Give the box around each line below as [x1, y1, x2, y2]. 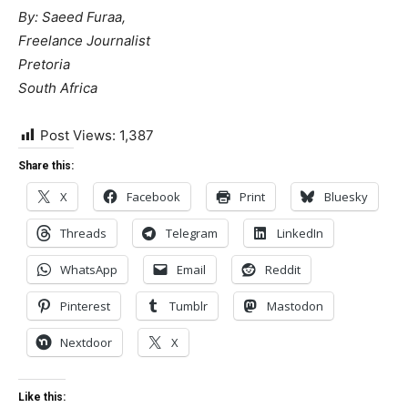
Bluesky [324, 189, 368, 205]
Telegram [166, 225, 218, 241]
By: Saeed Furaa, [18, 8, 126, 25]
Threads [60, 225, 107, 241]
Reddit [265, 261, 301, 278]
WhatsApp [60, 261, 117, 278]
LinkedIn [277, 225, 323, 241]
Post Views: [40, 127, 116, 144]
